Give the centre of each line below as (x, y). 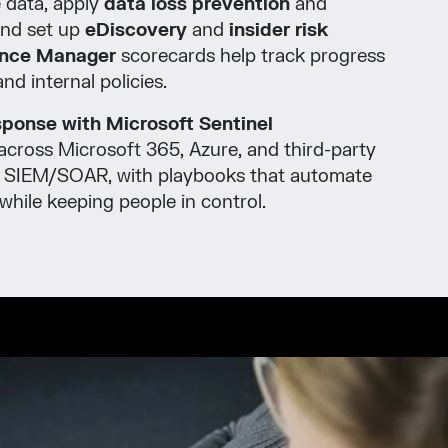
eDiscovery (136, 30)
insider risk (278, 30)
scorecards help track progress (250, 56)
